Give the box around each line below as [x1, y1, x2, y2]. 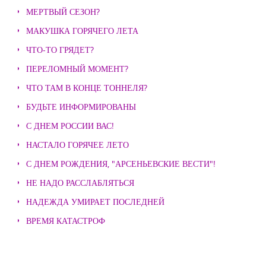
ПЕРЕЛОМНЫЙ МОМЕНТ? [26, 63, 128, 74]
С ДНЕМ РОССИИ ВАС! [26, 120, 114, 131]
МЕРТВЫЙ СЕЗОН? [26, 6, 100, 17]
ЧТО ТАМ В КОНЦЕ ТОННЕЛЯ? [26, 82, 147, 93]
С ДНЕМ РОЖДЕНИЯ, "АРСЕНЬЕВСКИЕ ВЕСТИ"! [26, 158, 216, 169]
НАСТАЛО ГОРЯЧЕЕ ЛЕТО [26, 139, 129, 150]
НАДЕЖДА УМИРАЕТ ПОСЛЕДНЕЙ [26, 196, 164, 207]
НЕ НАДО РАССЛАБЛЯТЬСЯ [26, 177, 134, 188]
